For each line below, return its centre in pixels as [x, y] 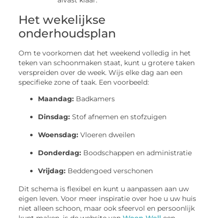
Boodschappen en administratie [137, 153]
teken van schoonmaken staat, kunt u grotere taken [107, 63]
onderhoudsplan [67, 33]
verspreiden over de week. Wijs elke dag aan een [101, 72]
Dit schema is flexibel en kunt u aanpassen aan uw [104, 189]
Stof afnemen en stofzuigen [118, 117]
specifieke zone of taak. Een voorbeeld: [84, 82]
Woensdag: [58, 135]
